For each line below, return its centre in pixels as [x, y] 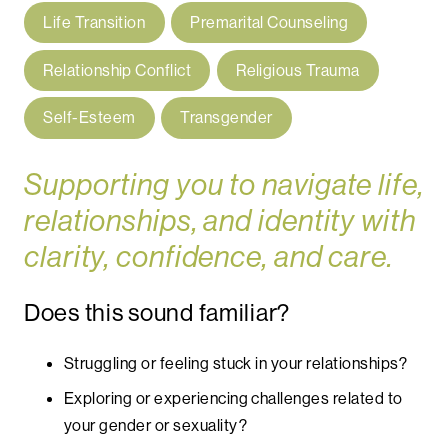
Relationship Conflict [117, 69]
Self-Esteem [89, 117]
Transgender [226, 117]
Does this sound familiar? [157, 311]
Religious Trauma [298, 69]
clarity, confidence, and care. [208, 255]
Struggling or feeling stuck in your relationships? [235, 362]
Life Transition [94, 21]
